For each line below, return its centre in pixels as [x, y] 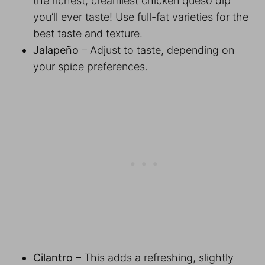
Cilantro [53, 257]
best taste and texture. [89, 33]
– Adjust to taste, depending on [158, 50]
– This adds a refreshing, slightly [153, 257]
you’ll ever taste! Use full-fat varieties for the [141, 17]
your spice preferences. [92, 66]
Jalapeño [57, 50]
